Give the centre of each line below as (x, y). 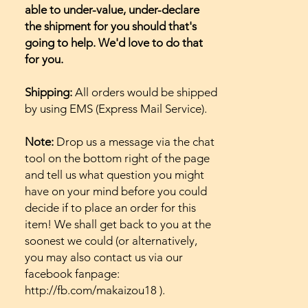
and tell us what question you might (114, 174)
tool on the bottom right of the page (117, 158)
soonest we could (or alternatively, (111, 240)
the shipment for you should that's (111, 26)
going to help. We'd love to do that (114, 42)
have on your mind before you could (116, 191)
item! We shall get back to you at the (118, 224)
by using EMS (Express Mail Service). (116, 108)
